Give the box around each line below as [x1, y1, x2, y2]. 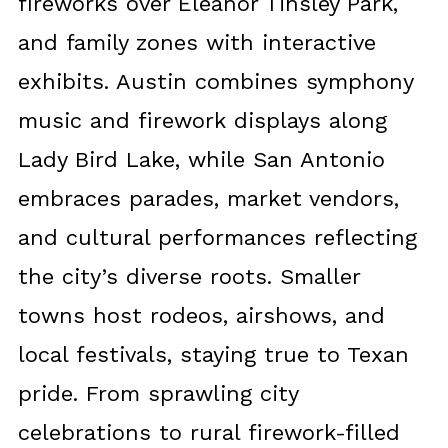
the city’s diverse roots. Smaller [17, 264, 360, 290]
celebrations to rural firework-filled [17, 420, 400, 446]
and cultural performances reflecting [17, 225, 417, 251]
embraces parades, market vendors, [17, 186, 399, 212]
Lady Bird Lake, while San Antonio [17, 147, 385, 173]
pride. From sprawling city [17, 381, 298, 407]
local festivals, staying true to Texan [17, 342, 409, 368]
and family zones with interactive [17, 30, 376, 56]
